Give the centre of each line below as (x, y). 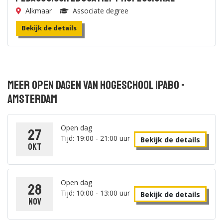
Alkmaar (39, 11)
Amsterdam (32, 99)
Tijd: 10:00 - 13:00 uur (95, 193)
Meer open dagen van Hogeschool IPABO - (96, 85)
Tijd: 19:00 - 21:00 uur (95, 138)
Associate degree (101, 11)
